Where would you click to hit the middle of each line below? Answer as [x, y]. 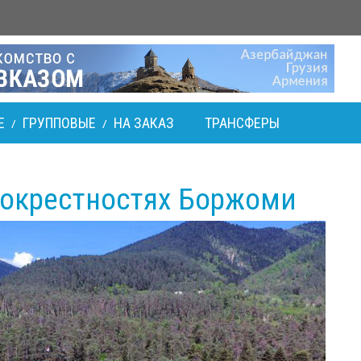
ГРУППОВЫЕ [59, 122]
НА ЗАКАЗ [144, 122]
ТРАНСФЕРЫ [242, 122]
